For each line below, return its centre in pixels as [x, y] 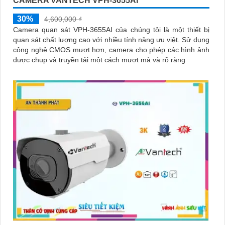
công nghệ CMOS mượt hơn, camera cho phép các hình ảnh [111, 50]
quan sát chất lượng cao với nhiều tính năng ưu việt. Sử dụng [97, 40]
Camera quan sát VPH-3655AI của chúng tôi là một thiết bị [111, 30]
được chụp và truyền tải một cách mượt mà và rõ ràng [99, 60]
